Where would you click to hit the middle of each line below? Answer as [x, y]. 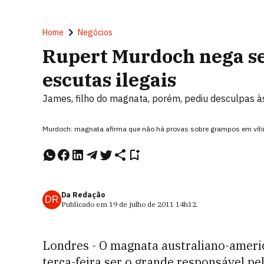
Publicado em [85, 204]
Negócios [95, 32]
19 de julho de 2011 [141, 204]
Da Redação [83, 195]
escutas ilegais [109, 80]
